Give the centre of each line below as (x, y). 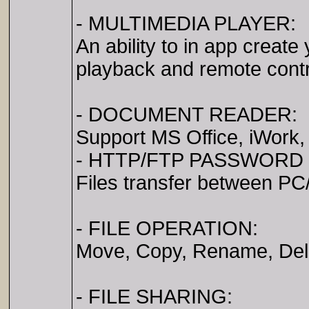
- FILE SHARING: (154, 297)
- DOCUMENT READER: (187, 114)
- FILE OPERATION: (167, 228)
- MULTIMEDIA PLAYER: (186, 23)
